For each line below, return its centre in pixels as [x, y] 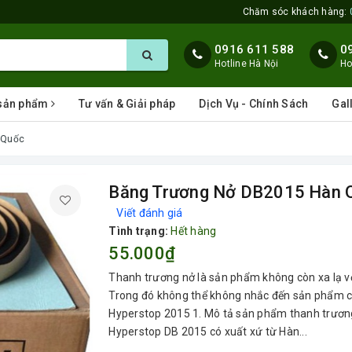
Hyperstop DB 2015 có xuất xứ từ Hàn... [208, 332]
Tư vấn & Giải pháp [127, 104]
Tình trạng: [139, 231]
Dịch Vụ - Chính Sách [254, 104]
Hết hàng [194, 231]
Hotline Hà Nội [247, 64]
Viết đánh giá [150, 213]
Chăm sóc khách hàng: [296, 12]
